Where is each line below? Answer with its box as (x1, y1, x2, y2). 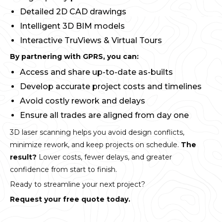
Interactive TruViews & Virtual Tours (20, 36, 162, 46)
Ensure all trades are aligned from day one (20, 111, 189, 120)
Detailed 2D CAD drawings (20, 7, 126, 17)
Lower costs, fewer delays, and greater (37, 153, 172, 162)
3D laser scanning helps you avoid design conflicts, (10, 128, 184, 137)
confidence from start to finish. (10, 165, 117, 174)
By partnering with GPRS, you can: (10, 52, 139, 61)
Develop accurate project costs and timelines (20, 82, 202, 92)
